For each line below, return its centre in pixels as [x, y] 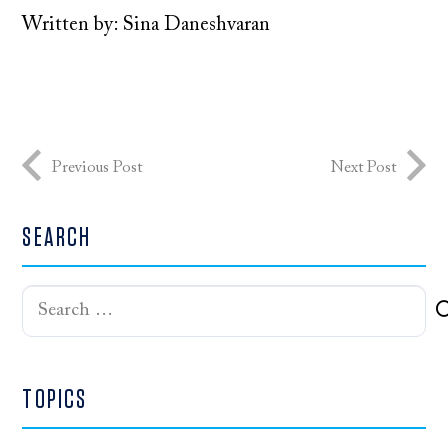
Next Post [363, 168]
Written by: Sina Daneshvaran [146, 24]
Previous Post [97, 168]
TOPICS [55, 400]
